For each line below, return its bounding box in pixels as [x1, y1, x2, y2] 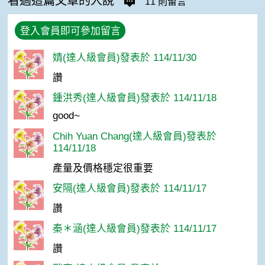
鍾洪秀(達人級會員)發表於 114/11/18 [52, 92, 216, 104]
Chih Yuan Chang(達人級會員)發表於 [52, 130, 216, 142]
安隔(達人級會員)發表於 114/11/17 [52, 182, 206, 194]
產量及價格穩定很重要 [52, 162, 153, 174]
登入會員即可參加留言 [20, 25, 121, 37]
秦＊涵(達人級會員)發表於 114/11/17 [52, 222, 216, 234]
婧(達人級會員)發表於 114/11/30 [52, 51, 196, 63]
